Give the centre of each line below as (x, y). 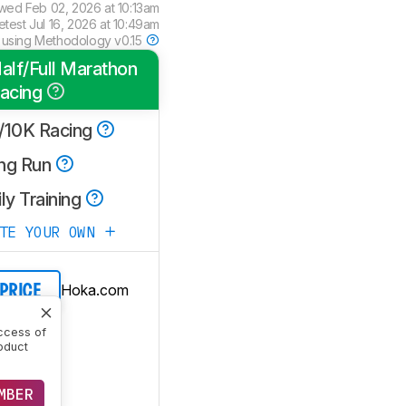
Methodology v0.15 (90, 40)
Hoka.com (94, 290)
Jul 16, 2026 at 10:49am (94, 24)
